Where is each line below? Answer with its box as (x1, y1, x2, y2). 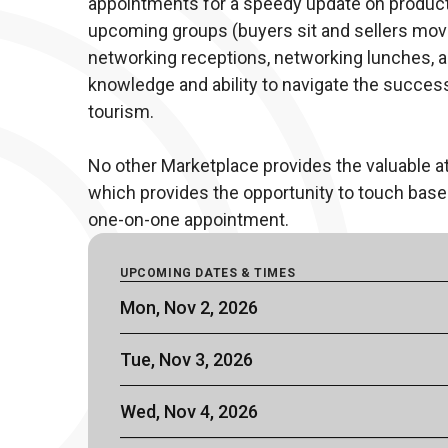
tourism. (88, 101, 158, 122)
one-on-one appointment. (88, 209, 289, 230)
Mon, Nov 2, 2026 (120, 297, 258, 318)
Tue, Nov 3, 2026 (120, 349, 253, 370)
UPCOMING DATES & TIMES (120, 266, 296, 280)
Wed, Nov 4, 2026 (120, 401, 258, 422)
